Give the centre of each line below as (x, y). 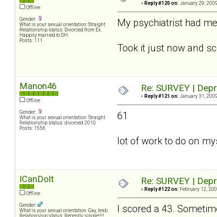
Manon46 (38, 86)
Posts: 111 (31, 40)
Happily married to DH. (44, 35)
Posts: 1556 (32, 128)
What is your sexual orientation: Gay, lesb (63, 210)
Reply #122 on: (162, 189)
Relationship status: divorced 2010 (58, 123)
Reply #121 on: (162, 96)
